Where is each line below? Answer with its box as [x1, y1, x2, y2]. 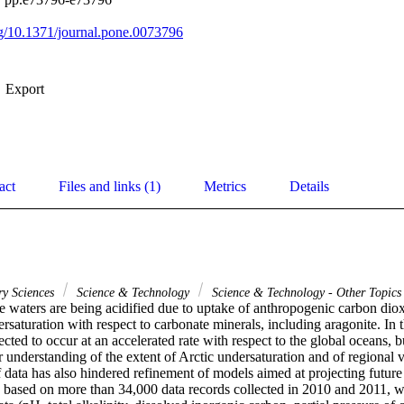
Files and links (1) [59, 179, 161, 195]
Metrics [204, 179, 246, 195]
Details [289, 179, 329, 195]
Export [5, 81, 44, 97]
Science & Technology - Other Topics [208, 285, 401, 300]
